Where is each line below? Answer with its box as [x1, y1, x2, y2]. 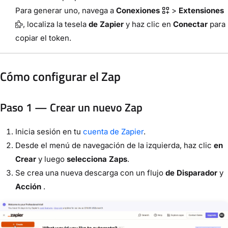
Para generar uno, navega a [15, 6, 116, 16]
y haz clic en [124, 19, 173, 30]
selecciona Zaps [67, 154, 127, 164]
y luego [36, 154, 67, 164]
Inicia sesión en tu [15, 127, 83, 137]
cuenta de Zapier [83, 127, 144, 137]
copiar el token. [15, 33, 71, 43]
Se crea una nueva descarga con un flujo [15, 168, 165, 178]
